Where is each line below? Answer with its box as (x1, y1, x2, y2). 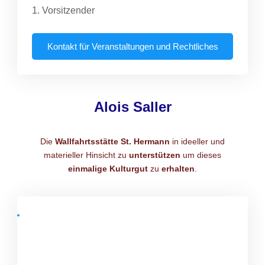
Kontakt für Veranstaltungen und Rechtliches (47, 41, 218, 51)
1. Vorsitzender (32, 5, 95, 15)
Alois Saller (93, 98, 172, 115)
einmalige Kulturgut (68, 163, 148, 173)
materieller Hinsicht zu (44, 150, 129, 160)
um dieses (180, 150, 221, 160)
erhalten (161, 163, 195, 173)
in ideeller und (170, 136, 225, 146)
